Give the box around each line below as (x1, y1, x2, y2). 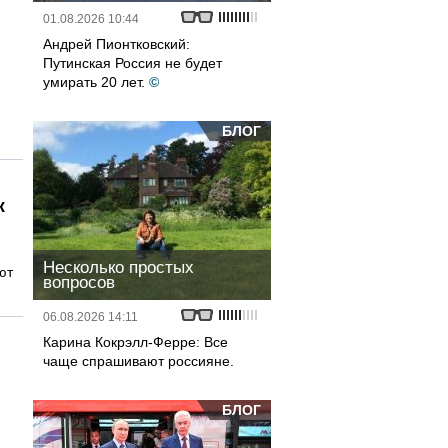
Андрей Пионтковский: (43, 36, 190, 52)
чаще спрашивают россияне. (43, 353, 234, 369)
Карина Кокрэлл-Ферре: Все (43, 334, 228, 350)
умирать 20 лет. (43, 74, 145, 90)
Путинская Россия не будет (43, 55, 222, 71)
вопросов (43, 273, 115, 292)
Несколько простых (43, 258, 194, 277)
